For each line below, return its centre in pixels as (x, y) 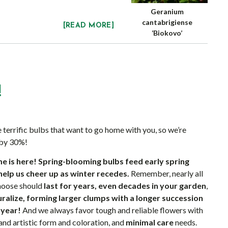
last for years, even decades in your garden (125, 186)
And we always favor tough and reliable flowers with (112, 210)
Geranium (167, 11)
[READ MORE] (88, 26)
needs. (185, 222)
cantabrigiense (167, 22)
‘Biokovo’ (167, 33)
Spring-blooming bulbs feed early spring (114, 161)
